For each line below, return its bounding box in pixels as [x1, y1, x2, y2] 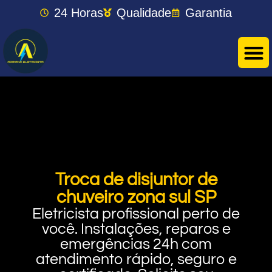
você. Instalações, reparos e [41, 221, 231, 237]
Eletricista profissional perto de [32, 206, 240, 222]
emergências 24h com [60, 236, 212, 252]
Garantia [185, 6, 232, 19]
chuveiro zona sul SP [56, 188, 216, 206]
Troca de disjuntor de [55, 171, 217, 189]
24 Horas [53, 6, 103, 19]
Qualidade [117, 6, 172, 19]
